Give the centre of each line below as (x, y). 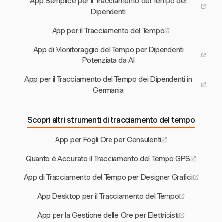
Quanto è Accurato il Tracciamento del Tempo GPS (108, 159)
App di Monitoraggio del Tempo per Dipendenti (108, 50)
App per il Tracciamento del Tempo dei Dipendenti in (108, 80)
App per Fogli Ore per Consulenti (108, 140)
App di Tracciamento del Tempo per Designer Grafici (108, 178)
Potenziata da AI (108, 61)
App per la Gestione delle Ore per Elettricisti (108, 215)
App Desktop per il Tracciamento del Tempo (108, 196)
